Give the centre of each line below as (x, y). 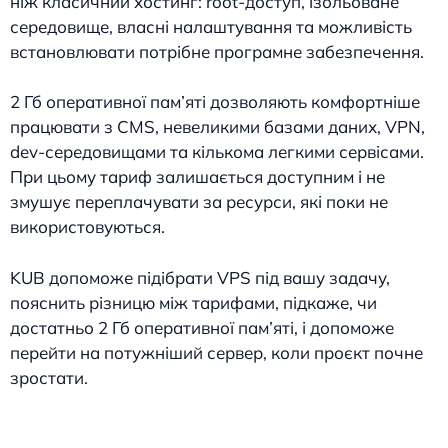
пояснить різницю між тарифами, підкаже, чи (193, 302)
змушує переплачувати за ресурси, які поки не (199, 202)
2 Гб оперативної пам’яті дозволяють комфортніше (215, 102)
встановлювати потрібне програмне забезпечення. (217, 51)
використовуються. (87, 227)
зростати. (49, 377)
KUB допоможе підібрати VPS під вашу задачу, (200, 277)
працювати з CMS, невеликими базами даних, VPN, (217, 127)
